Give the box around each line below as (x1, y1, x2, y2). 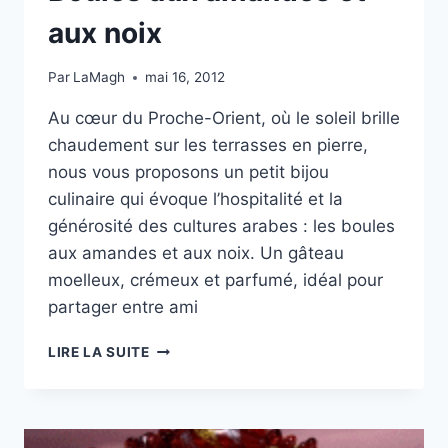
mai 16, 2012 (145, 69, 226, 86)
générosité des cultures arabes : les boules (48, 216, 395, 237)
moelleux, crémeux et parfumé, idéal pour (48, 270, 383, 291)
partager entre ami (48, 297, 198, 318)
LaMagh (73, 69, 126, 86)
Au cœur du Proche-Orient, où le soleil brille (48, 108, 400, 129)
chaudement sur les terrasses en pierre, (48, 135, 368, 156)
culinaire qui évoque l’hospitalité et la (48, 189, 343, 210)
